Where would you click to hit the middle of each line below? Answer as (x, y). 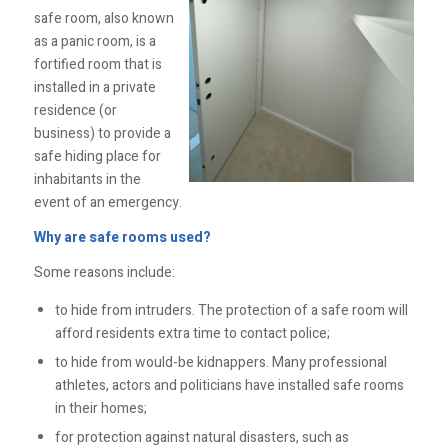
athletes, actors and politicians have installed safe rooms (229, 385)
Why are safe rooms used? (125, 237)
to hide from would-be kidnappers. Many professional (220, 362)
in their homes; (100, 408)
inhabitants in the (87, 179)
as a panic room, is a (94, 41)
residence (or (75, 110)
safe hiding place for (97, 156)
